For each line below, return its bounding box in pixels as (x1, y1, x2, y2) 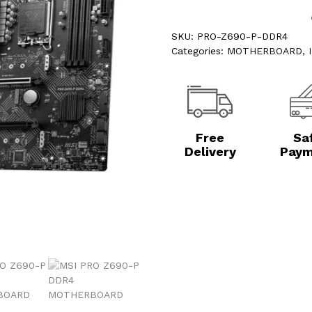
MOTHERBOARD (227, 45, 303, 56)
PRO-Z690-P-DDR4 (197, 31, 288, 42)
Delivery (184, 144, 236, 159)
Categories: (171, 45, 228, 56)
